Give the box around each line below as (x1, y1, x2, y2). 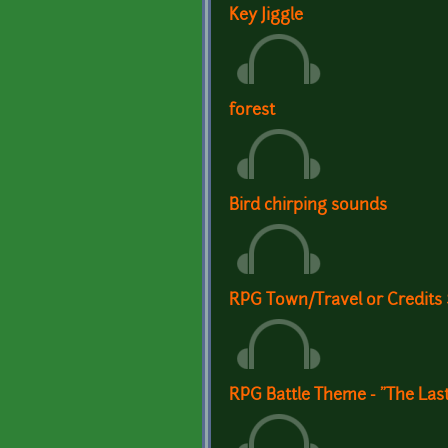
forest (229, 102, 275, 119)
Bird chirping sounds (229, 197, 387, 214)
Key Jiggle (229, 7, 303, 24)
